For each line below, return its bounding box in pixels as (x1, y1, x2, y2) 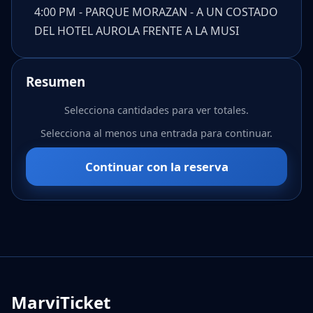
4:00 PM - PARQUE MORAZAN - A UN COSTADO (34, 3, 278, 20)
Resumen (26, 72, 85, 90)
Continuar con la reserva (85, 158, 228, 175)
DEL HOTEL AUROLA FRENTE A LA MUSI (34, 22, 239, 38)
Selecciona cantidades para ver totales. (64, 103, 249, 117)
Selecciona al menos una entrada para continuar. (41, 126, 272, 140)
